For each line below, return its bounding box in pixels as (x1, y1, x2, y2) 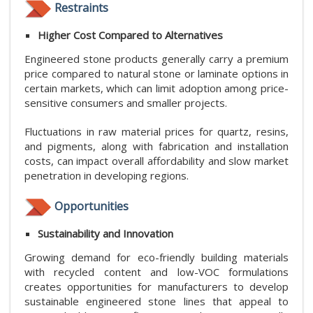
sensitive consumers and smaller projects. (24, 96, 227, 110)
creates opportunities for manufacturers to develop (24, 279, 289, 293)
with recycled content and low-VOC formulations (24, 264, 289, 279)
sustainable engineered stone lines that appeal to (24, 293, 289, 308)
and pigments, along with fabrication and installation (24, 139, 289, 154)
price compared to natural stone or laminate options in (24, 66, 289, 81)
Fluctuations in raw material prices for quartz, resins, (24, 124, 289, 139)
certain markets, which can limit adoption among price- (24, 81, 289, 96)
